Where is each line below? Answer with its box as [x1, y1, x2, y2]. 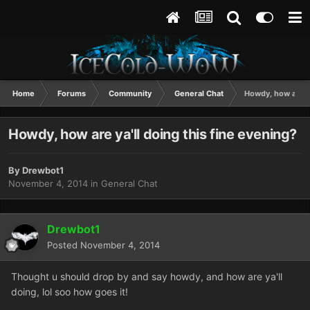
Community [109, 89, 152, 98]
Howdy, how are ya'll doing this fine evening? [8, 126, 297, 143]
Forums [57, 89, 86, 98]
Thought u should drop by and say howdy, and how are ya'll [11, 271, 282, 283]
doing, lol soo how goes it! [11, 286, 128, 298]
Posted [47, 239, 80, 251]
